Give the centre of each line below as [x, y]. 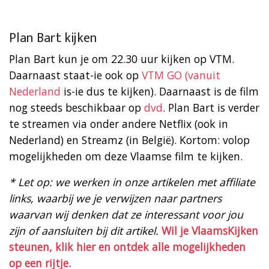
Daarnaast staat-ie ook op [75, 75]
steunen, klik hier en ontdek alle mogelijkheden [127, 246]
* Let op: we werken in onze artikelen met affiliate [132, 182]
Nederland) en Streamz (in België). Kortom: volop [129, 140]
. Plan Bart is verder [211, 107]
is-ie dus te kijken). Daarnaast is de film [160, 91]
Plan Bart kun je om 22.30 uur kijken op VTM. [122, 59]
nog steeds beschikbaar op [77, 107]
